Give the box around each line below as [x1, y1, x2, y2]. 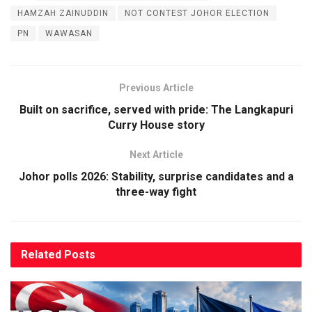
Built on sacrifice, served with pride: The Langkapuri [19, 103, 293, 117]
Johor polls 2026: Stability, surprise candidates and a [18, 170, 294, 184]
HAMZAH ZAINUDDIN [17, 8, 109, 19]
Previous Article [118, 82, 194, 94]
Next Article [129, 149, 183, 161]
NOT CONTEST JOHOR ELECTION [125, 8, 270, 19]
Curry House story [107, 118, 205, 132]
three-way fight [116, 185, 196, 199]
